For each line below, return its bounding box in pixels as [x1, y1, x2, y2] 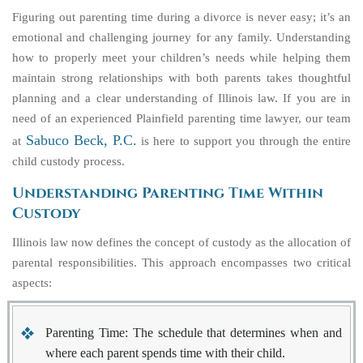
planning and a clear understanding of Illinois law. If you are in [12, 92, 351, 105]
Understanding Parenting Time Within [12, 184, 323, 203]
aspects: [12, 276, 52, 289]
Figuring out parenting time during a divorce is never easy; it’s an [12, 11, 351, 23]
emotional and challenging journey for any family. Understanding [12, 31, 351, 44]
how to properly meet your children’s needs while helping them [12, 51, 351, 64]
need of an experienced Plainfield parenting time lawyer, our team [12, 112, 351, 125]
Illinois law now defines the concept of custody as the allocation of [12, 236, 351, 249]
